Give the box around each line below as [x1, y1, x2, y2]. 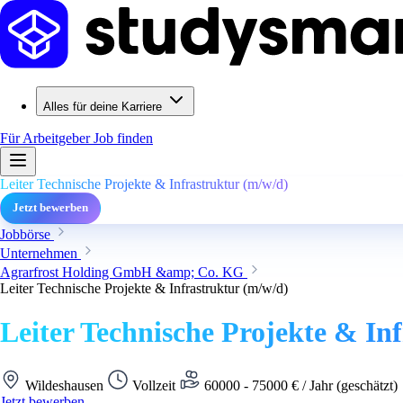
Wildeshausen [22, 377, 107, 393]
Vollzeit [129, 377, 179, 393]
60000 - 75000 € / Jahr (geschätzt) [201, 377, 401, 393]
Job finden [94, 130, 153, 146]
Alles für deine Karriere [43, 100, 162, 113]
